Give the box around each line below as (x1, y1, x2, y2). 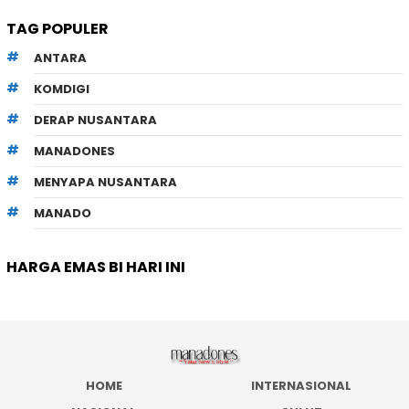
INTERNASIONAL (251, 377, 352, 395)
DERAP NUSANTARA (34, 110, 157, 129)
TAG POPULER (6, 17, 109, 39)
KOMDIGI (34, 79, 89, 98)
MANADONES (34, 142, 115, 160)
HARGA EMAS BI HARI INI (6, 256, 185, 278)
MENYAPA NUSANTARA (34, 173, 177, 191)
